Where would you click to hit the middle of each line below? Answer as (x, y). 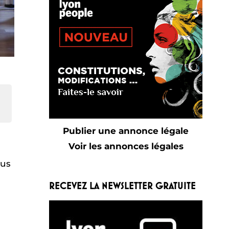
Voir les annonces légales (126, 146)
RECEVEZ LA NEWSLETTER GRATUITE (122, 186)
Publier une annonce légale (126, 131)
